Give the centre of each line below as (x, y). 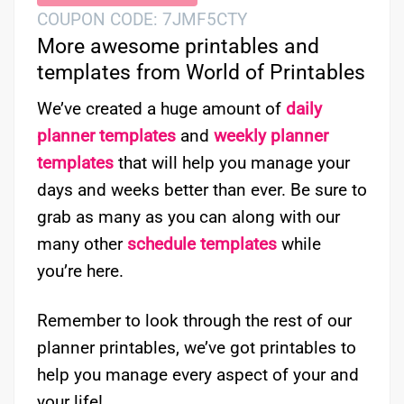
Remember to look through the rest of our (194, 321)
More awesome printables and (178, 46)
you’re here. (80, 271)
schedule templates (202, 244)
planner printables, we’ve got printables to (197, 348)
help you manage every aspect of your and (198, 375)
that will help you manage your (232, 163)
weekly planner (271, 136)
